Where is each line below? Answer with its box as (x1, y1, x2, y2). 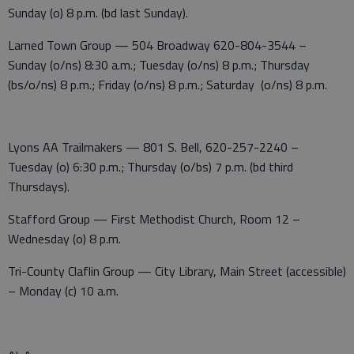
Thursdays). (8, 176, 70, 196)
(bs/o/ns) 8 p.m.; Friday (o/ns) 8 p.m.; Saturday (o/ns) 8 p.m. (8, 74, 327, 94)
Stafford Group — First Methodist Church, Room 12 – (8, 209, 300, 228)
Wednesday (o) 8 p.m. (8, 228, 121, 248)
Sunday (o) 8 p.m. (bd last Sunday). (8, 2, 188, 22)
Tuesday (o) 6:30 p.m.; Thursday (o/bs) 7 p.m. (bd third (8, 156, 293, 176)
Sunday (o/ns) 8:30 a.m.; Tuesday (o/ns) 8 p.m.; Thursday (8, 55, 310, 74)
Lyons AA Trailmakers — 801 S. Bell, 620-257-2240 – (8, 137, 299, 156)
